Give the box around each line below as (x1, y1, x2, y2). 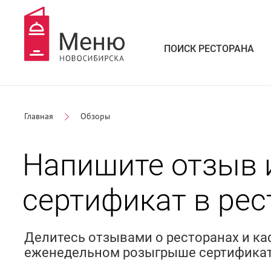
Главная (24, 111, 53, 122)
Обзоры (80, 111, 110, 122)
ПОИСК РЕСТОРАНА (163, 43, 254, 54)
